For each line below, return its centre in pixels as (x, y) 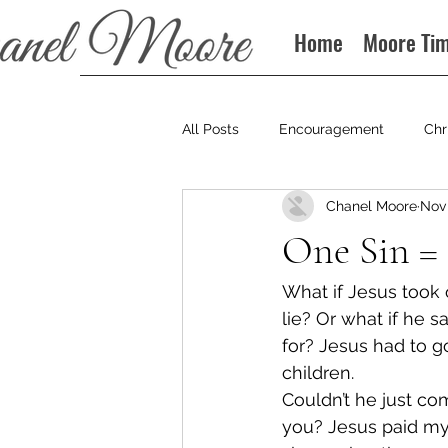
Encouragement (331, 128)
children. (318, 372)
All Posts (210, 128)
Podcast (328, 208)
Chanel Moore (371, 205)
